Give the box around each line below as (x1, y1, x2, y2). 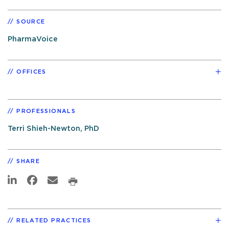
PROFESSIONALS (16, 108, 76, 114)
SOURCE (16, 18, 45, 25)
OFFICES (16, 68, 47, 75)
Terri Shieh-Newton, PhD (8, 124, 99, 132)
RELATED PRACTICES (16, 217, 91, 223)
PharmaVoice (8, 35, 58, 43)
